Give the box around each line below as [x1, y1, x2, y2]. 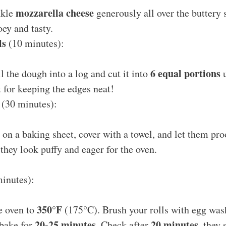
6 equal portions [150, 66, 220, 81]
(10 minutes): [6, 36, 64, 50]
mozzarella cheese [16, 5, 94, 20]
